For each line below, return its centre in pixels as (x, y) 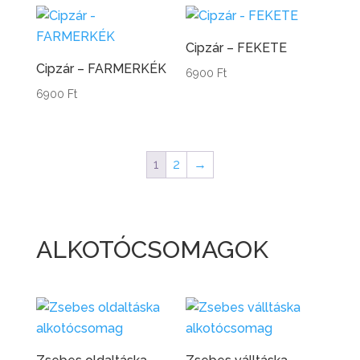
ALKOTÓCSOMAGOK (152, 250)
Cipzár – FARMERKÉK (101, 69)
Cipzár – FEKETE (237, 48)
